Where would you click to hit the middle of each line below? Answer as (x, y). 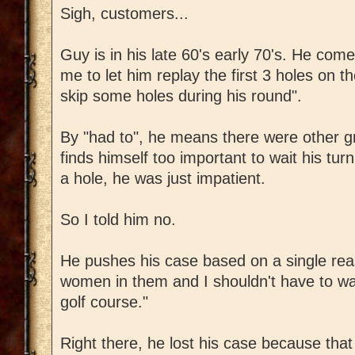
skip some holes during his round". (181, 96)
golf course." (104, 302)
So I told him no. (118, 220)
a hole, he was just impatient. (163, 179)
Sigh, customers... (124, 14)
